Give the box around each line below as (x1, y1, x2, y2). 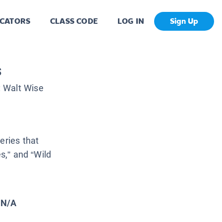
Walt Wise (3, 83, 44, 94)
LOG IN (117, 16, 144, 27)
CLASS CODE (50, 16, 98, 27)
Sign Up (170, 16, 198, 27)
